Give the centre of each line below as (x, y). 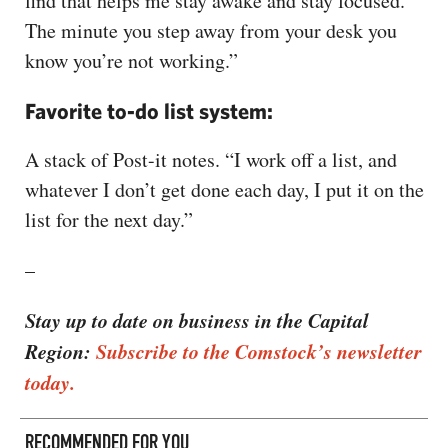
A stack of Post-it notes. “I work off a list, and (211, 159)
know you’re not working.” (131, 60)
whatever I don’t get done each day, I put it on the (224, 189)
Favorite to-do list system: (149, 110)
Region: (60, 350)
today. (50, 381)
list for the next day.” (109, 219)
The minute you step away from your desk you (211, 30)
